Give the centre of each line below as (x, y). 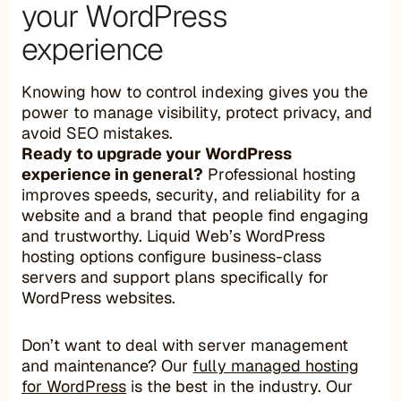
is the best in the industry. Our (239, 386)
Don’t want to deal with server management (185, 345)
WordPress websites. (103, 297)
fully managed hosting (276, 365)
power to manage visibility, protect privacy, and (197, 112)
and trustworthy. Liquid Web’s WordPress (173, 235)
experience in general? (113, 174)
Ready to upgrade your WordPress (157, 153)
